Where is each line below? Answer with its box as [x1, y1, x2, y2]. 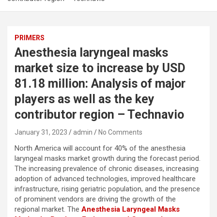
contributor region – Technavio [15, 108, 184, 122]
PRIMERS [15, 34, 45, 42]
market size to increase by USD [15, 61, 186, 76]
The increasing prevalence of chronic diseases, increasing [15, 164, 199, 173]
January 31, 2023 [15, 128, 67, 137]
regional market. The [15, 205, 81, 214]
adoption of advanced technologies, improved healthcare [15, 174, 196, 184]
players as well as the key [15, 92, 155, 107]
